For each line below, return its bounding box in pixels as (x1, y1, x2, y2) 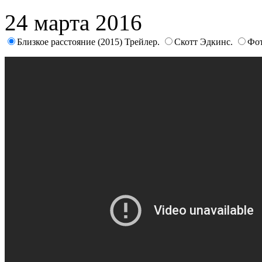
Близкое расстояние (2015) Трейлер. (17, 36, 162, 47)
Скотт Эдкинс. (174, 36, 235, 47)
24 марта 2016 (5, 9, 142, 35)
